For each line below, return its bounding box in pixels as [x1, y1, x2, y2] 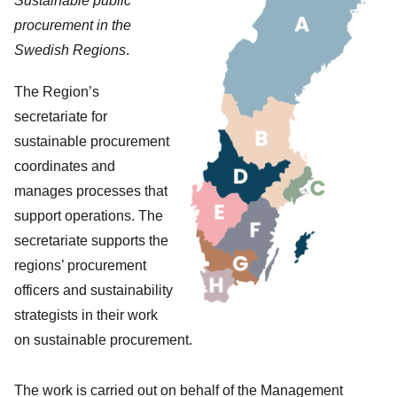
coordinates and [14, 158, 115, 174]
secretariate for [14, 108, 107, 124]
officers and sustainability [14, 282, 173, 298]
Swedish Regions [14, 43, 126, 58]
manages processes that [14, 183, 167, 198]
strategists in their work [14, 307, 158, 323]
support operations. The [14, 207, 163, 223]
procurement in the [14, 18, 131, 33]
